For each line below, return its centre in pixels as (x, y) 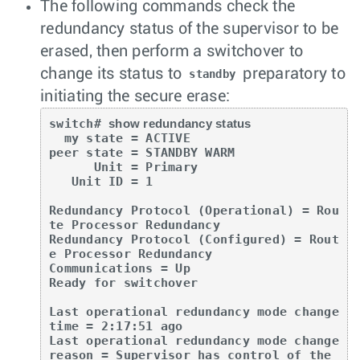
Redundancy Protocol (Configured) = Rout (194, 239)
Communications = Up (120, 268)
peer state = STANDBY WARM (142, 152)
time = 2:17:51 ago (116, 326)
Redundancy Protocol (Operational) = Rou (194, 210)
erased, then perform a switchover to (172, 51)
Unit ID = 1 (60, 181)
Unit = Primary (72, 167)
